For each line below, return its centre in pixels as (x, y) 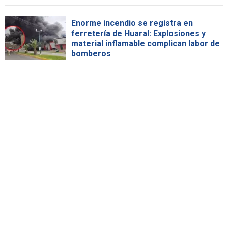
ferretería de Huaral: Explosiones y (138, 33)
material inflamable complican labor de (146, 43)
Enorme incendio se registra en (132, 23)
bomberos (91, 53)
